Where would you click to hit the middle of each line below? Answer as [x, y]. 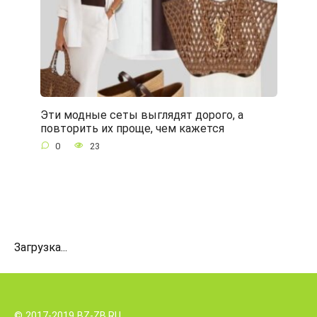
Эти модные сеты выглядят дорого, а [142, 115]
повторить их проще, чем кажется [132, 128]
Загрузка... [41, 247]
